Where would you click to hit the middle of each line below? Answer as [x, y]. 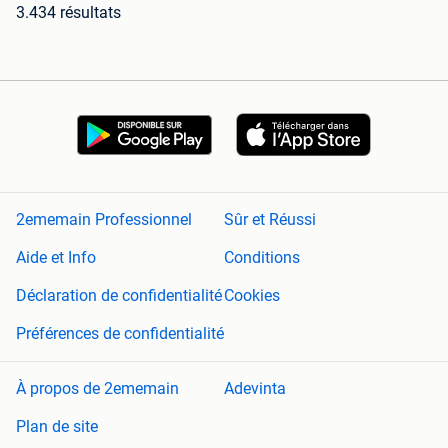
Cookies [252, 296]
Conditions [262, 258]
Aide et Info [56, 258]
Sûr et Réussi [270, 220]
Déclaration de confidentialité [119, 296]
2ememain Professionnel [104, 220]
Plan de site [57, 427]
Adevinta [255, 389]
